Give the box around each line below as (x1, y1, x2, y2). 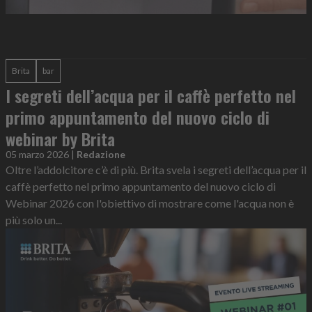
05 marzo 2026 (6, 148, 69, 161)
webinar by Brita (6, 126, 115, 152)
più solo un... (6, 213, 62, 227)
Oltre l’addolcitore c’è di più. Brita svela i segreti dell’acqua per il (6, 163, 306, 177)
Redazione (77, 148, 125, 161)
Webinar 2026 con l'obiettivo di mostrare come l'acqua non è (6, 196, 294, 210)
